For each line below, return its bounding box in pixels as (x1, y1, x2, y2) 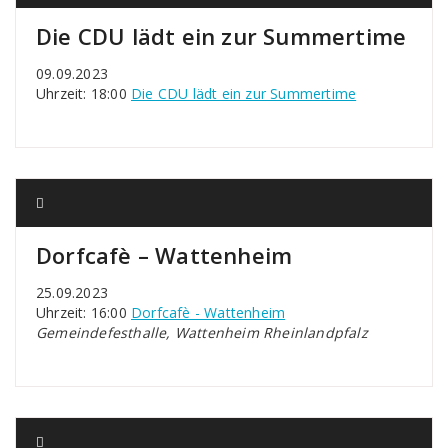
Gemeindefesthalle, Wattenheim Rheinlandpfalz (36, 323, 368, 342)
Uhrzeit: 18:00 (36, 84, 131, 103)
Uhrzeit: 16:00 (36, 303, 131, 322)
